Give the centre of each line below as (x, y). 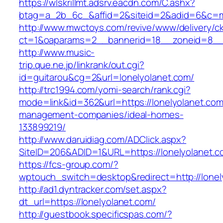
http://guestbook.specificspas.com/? (96, 214)
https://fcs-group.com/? (69, 165)
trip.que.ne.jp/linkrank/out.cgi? (82, 65)
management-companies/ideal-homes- (101, 115)
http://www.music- (57, 53)
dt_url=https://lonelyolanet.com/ (87, 202)
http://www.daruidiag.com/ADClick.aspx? (103, 140)
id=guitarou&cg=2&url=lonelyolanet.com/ (107, 77)
